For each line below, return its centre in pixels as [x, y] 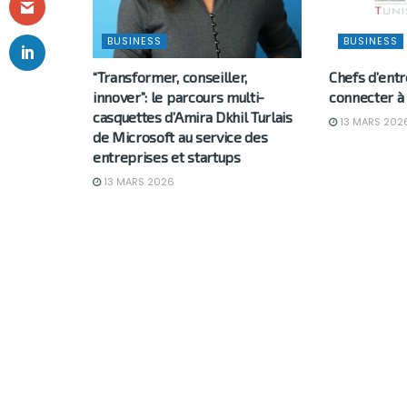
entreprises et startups [167, 156]
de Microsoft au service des [180, 136]
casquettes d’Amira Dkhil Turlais [193, 116]
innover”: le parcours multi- [179, 96]
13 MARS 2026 [138, 181]
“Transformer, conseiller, [170, 76]
